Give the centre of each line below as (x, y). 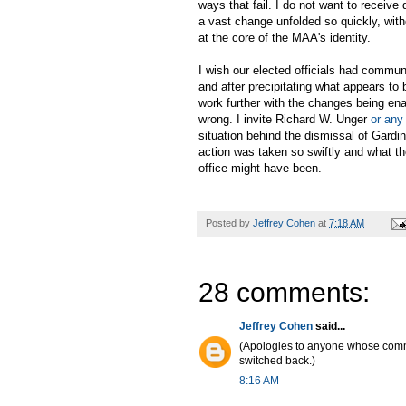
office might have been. (260, 169)
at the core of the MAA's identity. (286, 38)
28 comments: (284, 293)
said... (329, 327)
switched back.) (277, 361)
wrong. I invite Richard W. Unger (285, 120)
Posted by (229, 223)
